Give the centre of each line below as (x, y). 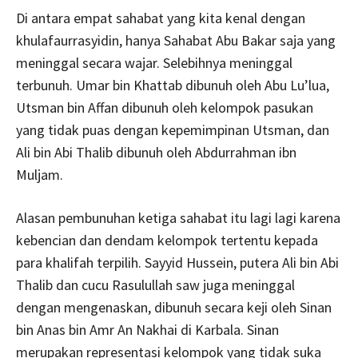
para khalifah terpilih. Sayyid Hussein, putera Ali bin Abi (177, 263)
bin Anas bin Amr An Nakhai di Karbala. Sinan (147, 330)
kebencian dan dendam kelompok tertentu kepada (167, 241)
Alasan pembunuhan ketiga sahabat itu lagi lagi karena (178, 218)
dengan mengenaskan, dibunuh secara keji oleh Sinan (174, 308)
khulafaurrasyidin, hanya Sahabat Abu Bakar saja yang (176, 41)
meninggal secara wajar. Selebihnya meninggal (154, 63)
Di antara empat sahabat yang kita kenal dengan (161, 18)
